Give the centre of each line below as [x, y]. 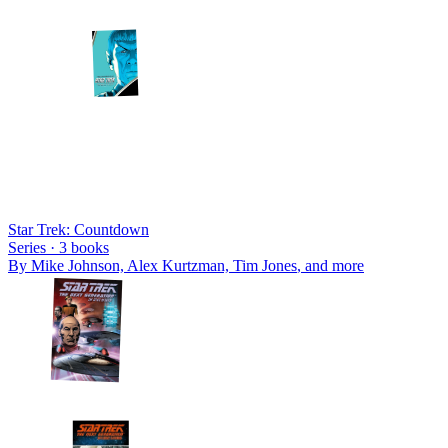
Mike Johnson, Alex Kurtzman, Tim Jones [164, 265]
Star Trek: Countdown [78, 229]
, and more [330, 265]
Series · [33, 247]
